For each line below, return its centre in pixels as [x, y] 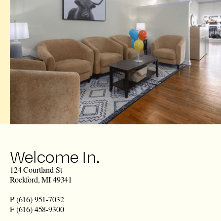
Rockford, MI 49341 [41, 179]
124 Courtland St [36, 169]
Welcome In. [55, 157]
